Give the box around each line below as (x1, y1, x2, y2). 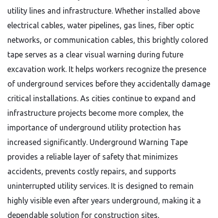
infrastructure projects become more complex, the (7, 109, 183, 117)
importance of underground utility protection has (7, 123, 181, 132)
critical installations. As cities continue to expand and (7, 94, 196, 103)
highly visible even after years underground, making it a (7, 196, 201, 205)
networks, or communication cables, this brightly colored (7, 36, 208, 44)
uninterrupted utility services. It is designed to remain (7, 182, 194, 190)
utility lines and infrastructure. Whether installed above (7, 6, 200, 15)
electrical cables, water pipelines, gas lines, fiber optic (7, 21, 194, 30)
